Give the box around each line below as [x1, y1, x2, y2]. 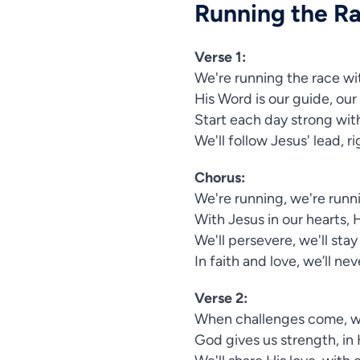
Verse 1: [194, 48, 246, 66]
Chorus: [194, 169, 245, 186]
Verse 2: [194, 289, 247, 307]
